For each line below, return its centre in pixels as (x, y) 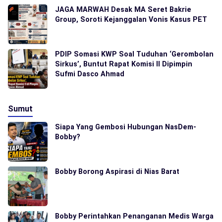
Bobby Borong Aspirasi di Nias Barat (117, 171)
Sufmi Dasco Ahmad (90, 74)
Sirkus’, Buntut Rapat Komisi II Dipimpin (124, 64)
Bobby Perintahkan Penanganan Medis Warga (134, 216)
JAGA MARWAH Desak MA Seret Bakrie (123, 9)
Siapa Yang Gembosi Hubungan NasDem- (126, 127)
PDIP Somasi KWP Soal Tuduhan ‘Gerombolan (134, 54)
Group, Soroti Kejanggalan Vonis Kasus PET (131, 19)
